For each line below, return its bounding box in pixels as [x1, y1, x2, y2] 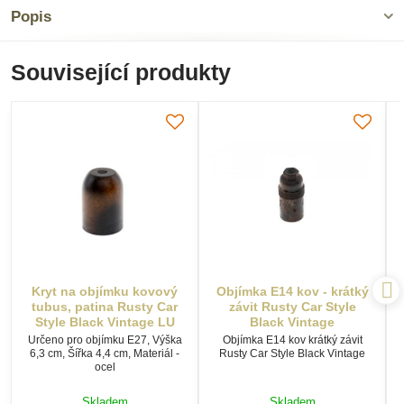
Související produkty [11, 60, 231, 85]
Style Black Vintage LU [34, 314, 175, 329]
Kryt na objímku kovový [32, 283, 178, 298]
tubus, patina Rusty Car [32, 298, 178, 314]
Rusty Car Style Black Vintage [219, 346, 365, 360]
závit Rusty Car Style [228, 298, 356, 314]
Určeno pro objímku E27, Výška [27, 333, 182, 346]
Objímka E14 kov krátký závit [222, 333, 363, 346]
